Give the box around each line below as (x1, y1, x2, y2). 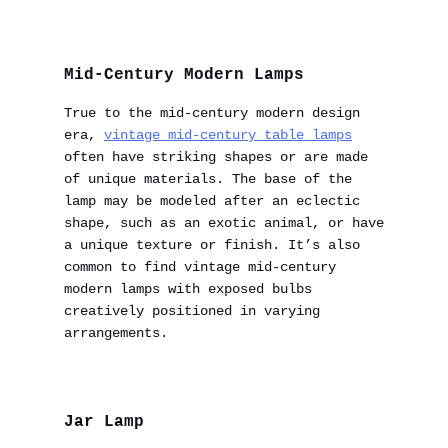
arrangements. (64, 325, 168, 341)
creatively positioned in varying (64, 303, 320, 319)
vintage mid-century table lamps (104, 127, 352, 143)
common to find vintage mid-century (64, 259, 336, 275)
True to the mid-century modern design (64, 105, 360, 121)
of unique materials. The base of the (64, 171, 352, 187)
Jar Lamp (64, 413, 144, 431)
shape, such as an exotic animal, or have (64, 215, 384, 231)
